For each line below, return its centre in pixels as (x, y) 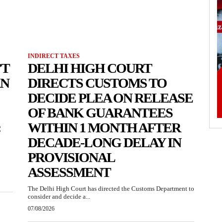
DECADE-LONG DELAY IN (104, 143)
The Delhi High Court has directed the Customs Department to (111, 189)
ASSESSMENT (69, 172)
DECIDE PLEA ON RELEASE (110, 98)
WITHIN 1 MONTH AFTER (104, 128)
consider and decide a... (59, 197)
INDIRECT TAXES (54, 56)
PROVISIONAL (71, 158)
